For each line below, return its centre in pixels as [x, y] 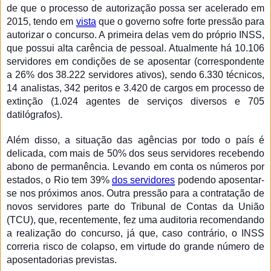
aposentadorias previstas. [62, 260]
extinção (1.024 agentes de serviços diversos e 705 [135, 101]
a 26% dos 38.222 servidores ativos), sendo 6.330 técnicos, [135, 74]
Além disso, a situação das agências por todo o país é [135, 140]
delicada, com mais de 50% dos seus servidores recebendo [135, 153]
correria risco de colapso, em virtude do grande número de [135, 246]
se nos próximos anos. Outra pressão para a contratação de [135, 193]
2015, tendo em [41, 21]
